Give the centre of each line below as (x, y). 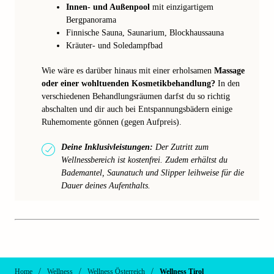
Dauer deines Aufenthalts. (106, 186)
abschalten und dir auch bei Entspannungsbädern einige (137, 109)
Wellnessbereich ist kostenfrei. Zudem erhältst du (144, 160)
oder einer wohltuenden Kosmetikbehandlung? (128, 83)
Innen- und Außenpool (108, 7)
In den (228, 83)
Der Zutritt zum (181, 147)
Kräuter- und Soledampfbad (114, 46)
